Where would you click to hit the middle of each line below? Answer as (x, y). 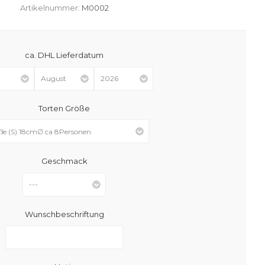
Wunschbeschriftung (64, 214)
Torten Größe (64, 108)
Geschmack (64, 161)
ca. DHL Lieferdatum (64, 55)
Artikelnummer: (50, 8)
